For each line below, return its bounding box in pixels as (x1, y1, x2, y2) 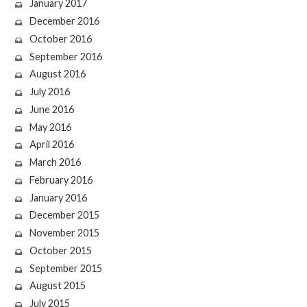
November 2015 (29, 227, 99, 239)
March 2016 (29, 156, 81, 169)
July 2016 (29, 86, 70, 98)
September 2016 (29, 50, 102, 62)
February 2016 (29, 173, 93, 186)
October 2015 (29, 244, 92, 256)
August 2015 (29, 280, 86, 292)
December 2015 (29, 209, 99, 221)
